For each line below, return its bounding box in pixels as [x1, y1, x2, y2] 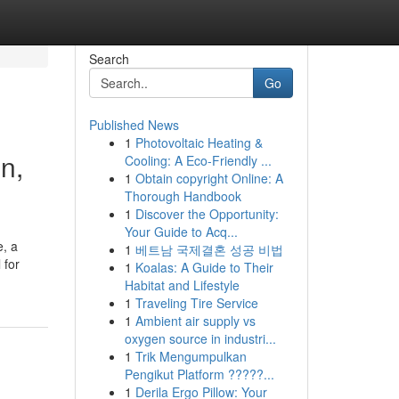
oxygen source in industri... [124, 330, 276, 347]
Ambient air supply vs [134, 312, 256, 330]
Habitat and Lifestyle [124, 276, 240, 294]
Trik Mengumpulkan [134, 347, 247, 365]
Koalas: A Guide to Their [134, 258, 273, 276]
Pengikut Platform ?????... [124, 365, 274, 383]
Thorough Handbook [124, 187, 241, 205]
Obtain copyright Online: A [134, 169, 283, 187]
